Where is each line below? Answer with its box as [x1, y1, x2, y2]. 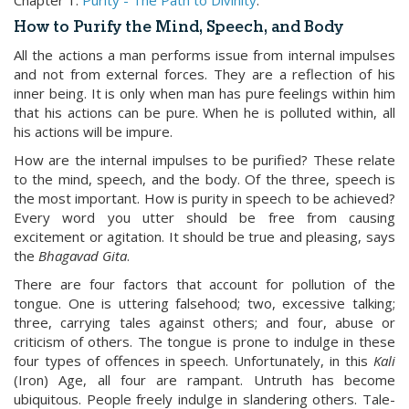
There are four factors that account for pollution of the [14, 275, 395, 293]
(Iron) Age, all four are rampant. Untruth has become [14, 371, 395, 389]
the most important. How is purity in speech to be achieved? [14, 189, 395, 207]
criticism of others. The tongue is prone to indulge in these [14, 332, 395, 351]
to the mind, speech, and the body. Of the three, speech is [14, 170, 395, 188]
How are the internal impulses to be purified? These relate [14, 151, 395, 169]
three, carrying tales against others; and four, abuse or [14, 313, 395, 331]
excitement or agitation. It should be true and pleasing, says [14, 227, 395, 246]
